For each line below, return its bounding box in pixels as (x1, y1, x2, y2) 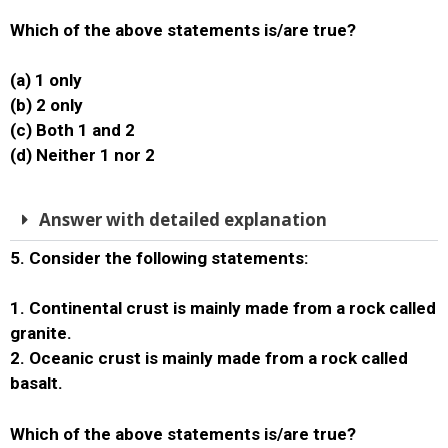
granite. (10, 323, 72, 343)
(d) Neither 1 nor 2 (10, 145, 155, 165)
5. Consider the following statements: (10, 247, 308, 268)
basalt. (10, 373, 63, 393)
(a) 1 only (10, 70, 82, 90)
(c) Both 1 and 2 (10, 120, 135, 140)
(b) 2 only (10, 95, 83, 115)
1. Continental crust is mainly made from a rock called (10, 298, 436, 318)
